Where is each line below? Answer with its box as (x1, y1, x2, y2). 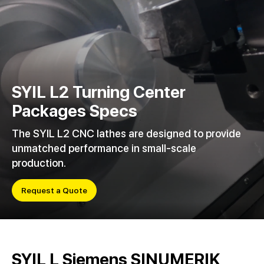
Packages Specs (12, 101, 137, 121)
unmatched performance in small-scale (12, 142, 196, 155)
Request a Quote (21, 186, 87, 196)
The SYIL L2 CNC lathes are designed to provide (12, 127, 241, 140)
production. (12, 157, 66, 170)
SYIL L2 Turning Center (12, 82, 186, 103)
